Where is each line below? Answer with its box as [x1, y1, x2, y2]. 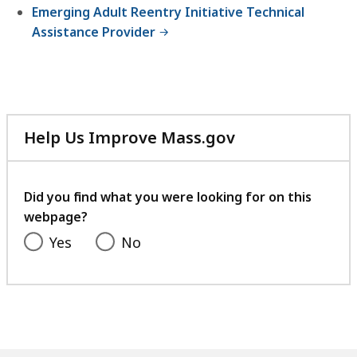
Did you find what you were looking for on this [24, 188, 312, 206]
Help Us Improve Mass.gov [24, 127, 235, 149]
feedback [234, 183, 308, 206]
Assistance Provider [32, 23, 155, 41]
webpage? [24, 208, 88, 226]
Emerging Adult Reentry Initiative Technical [32, 3, 304, 22]
